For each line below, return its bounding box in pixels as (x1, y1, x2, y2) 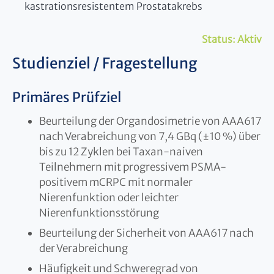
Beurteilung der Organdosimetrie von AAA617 (39, 114, 261, 128)
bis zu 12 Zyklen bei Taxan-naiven (39, 144, 203, 158)
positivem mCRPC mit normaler (39, 175, 193, 189)
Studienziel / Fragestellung (12, 53, 197, 73)
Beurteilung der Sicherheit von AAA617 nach (39, 226, 254, 240)
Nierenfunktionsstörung (39, 206, 159, 220)
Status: (202, 32, 237, 45)
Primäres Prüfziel (12, 88, 122, 106)
